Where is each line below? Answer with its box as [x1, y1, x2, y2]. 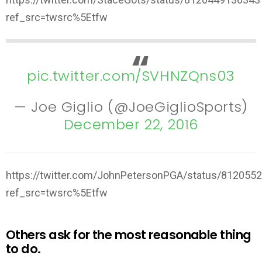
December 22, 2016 [63, 114, 199, 134]
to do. [6, 240, 41, 257]
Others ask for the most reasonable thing [6, 226, 251, 243]
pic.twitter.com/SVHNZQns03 [27, 66, 235, 86]
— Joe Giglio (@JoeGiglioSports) [14, 96, 248, 116]
